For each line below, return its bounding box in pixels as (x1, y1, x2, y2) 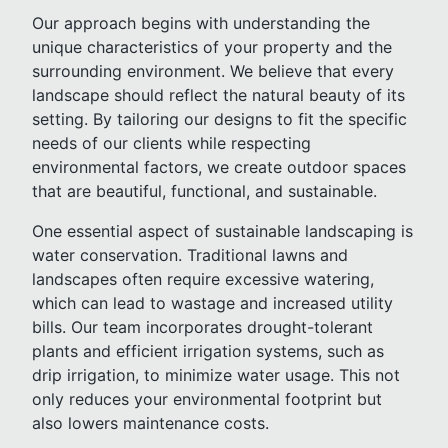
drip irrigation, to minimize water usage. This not (32, 365, 400, 385)
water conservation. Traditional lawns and (32, 245, 348, 265)
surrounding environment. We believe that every (32, 61, 394, 81)
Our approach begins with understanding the (32, 13, 370, 33)
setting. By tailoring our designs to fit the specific (32, 109, 407, 129)
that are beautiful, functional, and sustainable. (32, 181, 377, 201)
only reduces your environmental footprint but (32, 389, 382, 409)
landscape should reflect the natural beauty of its (32, 85, 405, 105)
